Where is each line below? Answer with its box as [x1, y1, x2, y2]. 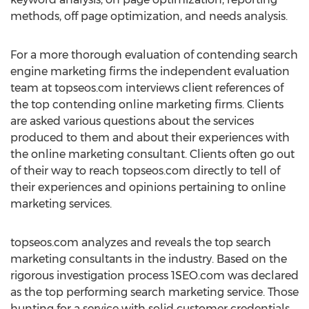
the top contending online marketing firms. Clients [10, 98, 283, 111]
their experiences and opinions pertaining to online [10, 181, 286, 194]
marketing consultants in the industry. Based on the [10, 252, 287, 266]
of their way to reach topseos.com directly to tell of [10, 164, 280, 177]
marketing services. [10, 197, 112, 210]
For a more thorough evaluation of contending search [10, 48, 298, 61]
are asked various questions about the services [10, 114, 254, 128]
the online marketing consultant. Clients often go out [10, 148, 295, 161]
